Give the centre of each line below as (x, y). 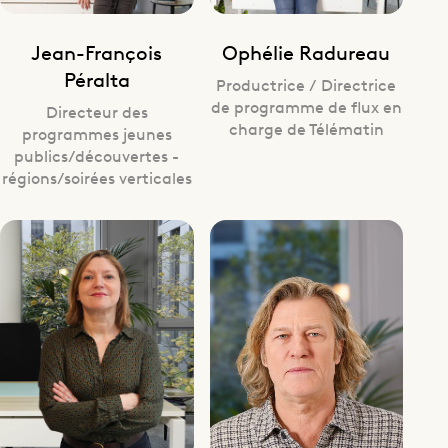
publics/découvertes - (97, 154)
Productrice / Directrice (306, 83)
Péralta (96, 78)
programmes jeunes (96, 132)
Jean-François (97, 51)
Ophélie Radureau (306, 51)
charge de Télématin (306, 127)
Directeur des (96, 110)
